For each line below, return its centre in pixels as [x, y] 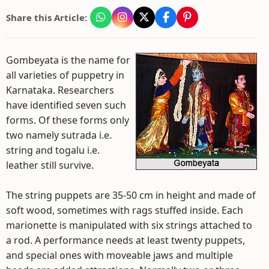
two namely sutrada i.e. [59, 135]
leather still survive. [50, 165]
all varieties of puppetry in [65, 75]
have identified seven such [66, 105]
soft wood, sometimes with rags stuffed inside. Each [125, 210]
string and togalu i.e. [53, 150]
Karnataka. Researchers [60, 90]
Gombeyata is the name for [68, 60]
